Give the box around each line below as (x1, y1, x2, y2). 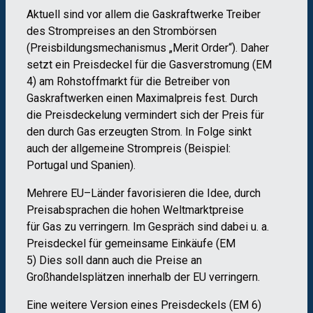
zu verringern (64, 220, 128, 234)
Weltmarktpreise (163, 203, 244, 217)
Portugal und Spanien (27, 159, 130, 173)
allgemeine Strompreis (71, 142, 182, 156)
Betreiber (164, 75, 210, 89)
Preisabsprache (27, 203, 104, 217)
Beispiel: (188, 142, 231, 156)
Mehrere (27, 187, 68, 201)
